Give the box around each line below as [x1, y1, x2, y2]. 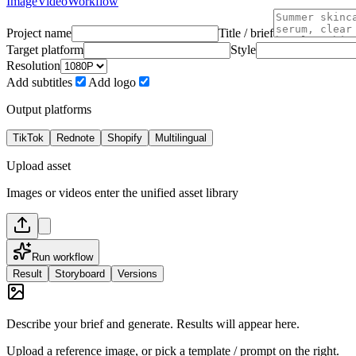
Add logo [88, 75, 136, 89]
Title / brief [219, 25, 273, 40]
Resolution [6, 58, 60, 72]
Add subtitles [6, 75, 72, 89]
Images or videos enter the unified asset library [6, 185, 238, 199]
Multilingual [155, 131, 207, 144]
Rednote [56, 131, 95, 144]
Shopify [107, 131, 142, 144]
